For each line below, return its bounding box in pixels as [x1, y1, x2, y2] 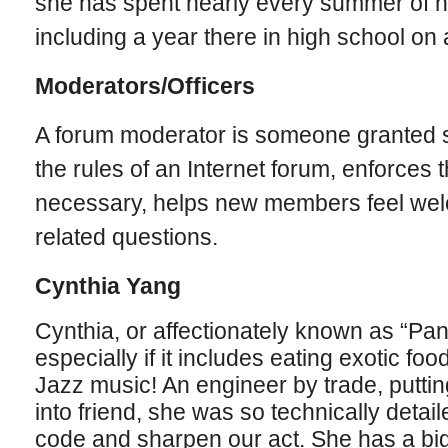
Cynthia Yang [34, 273, 181, 299]
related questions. [34, 224, 218, 250]
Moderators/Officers [34, 73, 255, 99]
